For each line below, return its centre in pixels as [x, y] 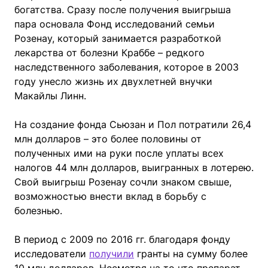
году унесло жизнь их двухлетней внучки [113, 81]
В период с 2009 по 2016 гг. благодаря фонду [122, 239]
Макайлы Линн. [50, 95]
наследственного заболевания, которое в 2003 [127, 67]
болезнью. [38, 210]
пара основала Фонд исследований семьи [115, 24]
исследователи [52, 253]
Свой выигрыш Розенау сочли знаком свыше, [123, 182]
